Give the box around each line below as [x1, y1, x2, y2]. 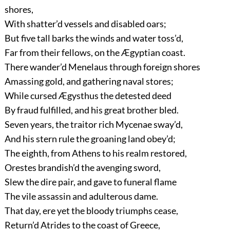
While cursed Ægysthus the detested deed [4, 90, 171, 102]
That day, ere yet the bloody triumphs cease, [4, 205, 178, 217]
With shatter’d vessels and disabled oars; [4, 18, 166, 30]
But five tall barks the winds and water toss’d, [4, 32, 183, 44]
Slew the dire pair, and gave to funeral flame [4, 176, 177, 188]
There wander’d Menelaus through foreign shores [4, 61, 200, 73]
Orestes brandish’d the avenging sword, [4, 162, 161, 174]
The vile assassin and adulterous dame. [4, 190, 158, 202]
